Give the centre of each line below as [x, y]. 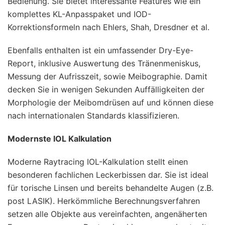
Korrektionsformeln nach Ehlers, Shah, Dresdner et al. [108, 27]
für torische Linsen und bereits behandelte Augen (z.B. [110, 188]
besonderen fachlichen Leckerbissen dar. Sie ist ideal [108, 175]
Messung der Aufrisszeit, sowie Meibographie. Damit [107, 76]
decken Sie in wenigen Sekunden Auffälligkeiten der [106, 89]
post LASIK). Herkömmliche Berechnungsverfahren [104, 201]
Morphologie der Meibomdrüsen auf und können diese [110, 102]
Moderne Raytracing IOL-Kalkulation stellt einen [98, 161]
